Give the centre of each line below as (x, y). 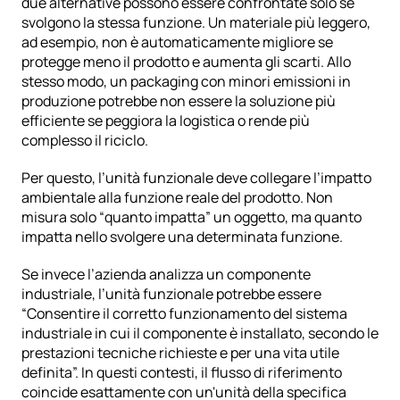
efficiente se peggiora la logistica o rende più (166, 121)
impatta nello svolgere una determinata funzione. (182, 237)
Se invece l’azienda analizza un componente (166, 275)
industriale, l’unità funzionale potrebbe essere (171, 294)
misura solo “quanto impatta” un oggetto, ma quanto (192, 217)
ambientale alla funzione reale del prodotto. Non (177, 198)
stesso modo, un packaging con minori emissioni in (186, 82)
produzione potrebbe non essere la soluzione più (179, 101)
